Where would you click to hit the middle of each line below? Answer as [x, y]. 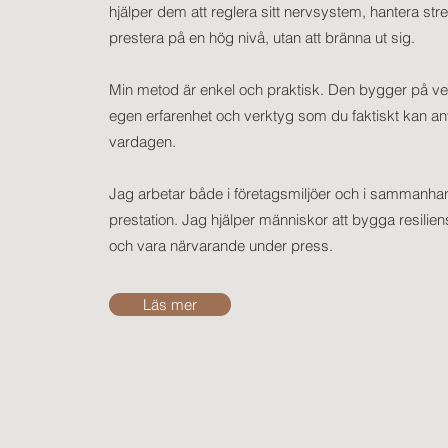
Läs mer [170, 305]
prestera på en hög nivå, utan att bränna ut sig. [264, 38]
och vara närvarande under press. [221, 246]
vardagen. [142, 142]
